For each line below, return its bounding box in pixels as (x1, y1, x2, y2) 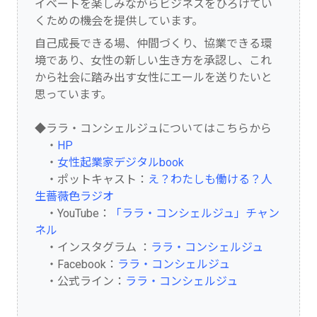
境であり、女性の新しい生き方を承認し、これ (35, 53, 272, 67)
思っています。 (35, 87, 112, 101)
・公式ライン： (35, 274, 125, 288)
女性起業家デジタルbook (57, 155, 184, 169)
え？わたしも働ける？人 (148, 172, 272, 186)
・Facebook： (35, 257, 117, 271)
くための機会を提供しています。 (35, 13, 203, 28)
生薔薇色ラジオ (35, 189, 114, 203)
